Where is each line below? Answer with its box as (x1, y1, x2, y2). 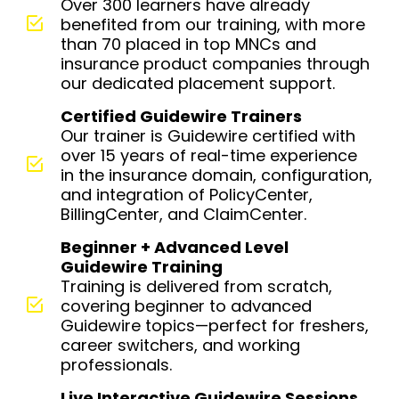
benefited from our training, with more (60, 13, 365, 36)
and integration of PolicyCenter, (60, 183, 313, 206)
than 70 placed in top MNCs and (60, 33, 316, 55)
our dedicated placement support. (60, 72, 335, 94)
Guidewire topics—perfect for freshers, (60, 314, 369, 337)
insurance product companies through (60, 53, 370, 75)
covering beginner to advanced (60, 295, 312, 317)
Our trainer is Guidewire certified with (60, 125, 355, 147)
